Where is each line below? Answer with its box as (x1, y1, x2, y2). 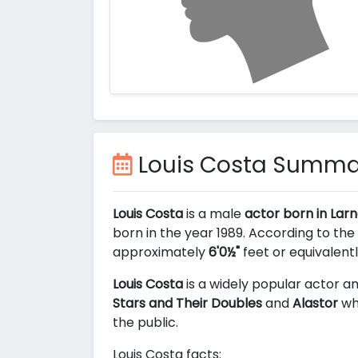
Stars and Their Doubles (113, 294, 262, 313)
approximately (113, 243, 209, 262)
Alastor (292, 294, 338, 313)
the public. (113, 313, 178, 332)
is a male (183, 205, 245, 224)
